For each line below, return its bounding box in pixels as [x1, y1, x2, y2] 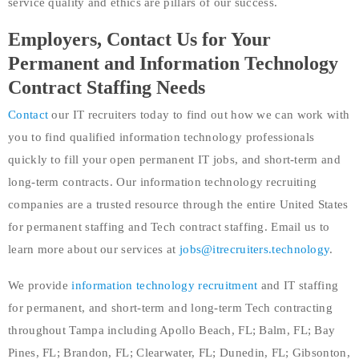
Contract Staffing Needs [8, 76, 205, 98]
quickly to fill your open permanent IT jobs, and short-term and [8, 152, 341, 166]
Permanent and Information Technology [8, 52, 338, 74]
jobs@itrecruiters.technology [179, 242, 330, 256]
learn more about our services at [8, 242, 179, 256]
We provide [8, 278, 72, 292]
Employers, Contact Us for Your [8, 28, 271, 50]
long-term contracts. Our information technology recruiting [8, 175, 317, 188]
